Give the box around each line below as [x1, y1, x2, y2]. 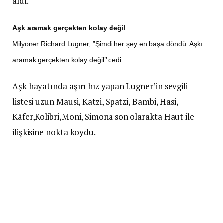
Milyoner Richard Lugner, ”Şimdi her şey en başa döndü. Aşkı [12, 39, 203, 48]
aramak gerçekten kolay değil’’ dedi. [12, 55, 123, 64]
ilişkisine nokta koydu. [12, 126, 96, 138]
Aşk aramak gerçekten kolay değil [12, 23, 126, 32]
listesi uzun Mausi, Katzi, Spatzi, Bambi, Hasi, [12, 95, 179, 107]
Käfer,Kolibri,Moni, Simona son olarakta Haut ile [12, 111, 194, 122]
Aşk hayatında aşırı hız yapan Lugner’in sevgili [12, 80, 188, 92]
